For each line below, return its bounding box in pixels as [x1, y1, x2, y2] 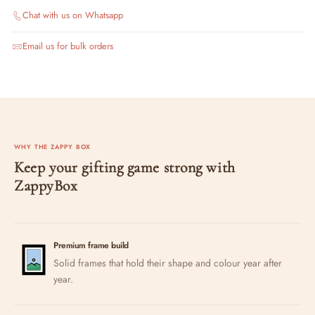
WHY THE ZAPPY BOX [14, 141, 91, 151]
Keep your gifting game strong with [14, 157, 236, 176]
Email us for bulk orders [22, 39, 113, 53]
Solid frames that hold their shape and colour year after [53, 255, 282, 270]
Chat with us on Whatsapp [22, 8, 123, 22]
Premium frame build [53, 238, 129, 252]
